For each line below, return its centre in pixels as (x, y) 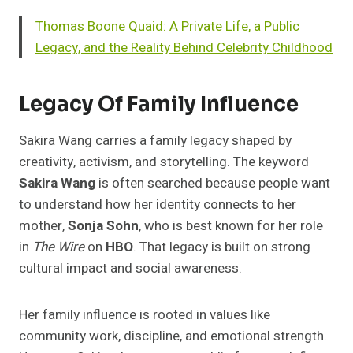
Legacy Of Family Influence (159, 105)
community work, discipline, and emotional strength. (173, 336)
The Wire (58, 247)
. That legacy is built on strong (222, 247)
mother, (43, 226)
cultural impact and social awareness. (130, 269)
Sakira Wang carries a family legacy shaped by (155, 141)
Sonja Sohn (103, 226)
